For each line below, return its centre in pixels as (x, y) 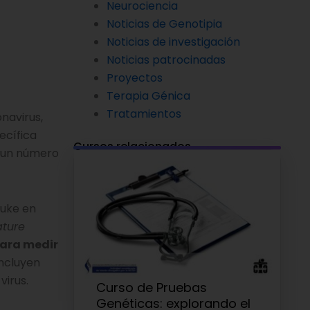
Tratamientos (144, 113)
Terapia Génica (148, 95)
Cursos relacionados (132, 146)
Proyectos (135, 77)
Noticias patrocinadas (166, 60)
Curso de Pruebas (152, 288)
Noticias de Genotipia (164, 24)
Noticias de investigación (173, 42)
